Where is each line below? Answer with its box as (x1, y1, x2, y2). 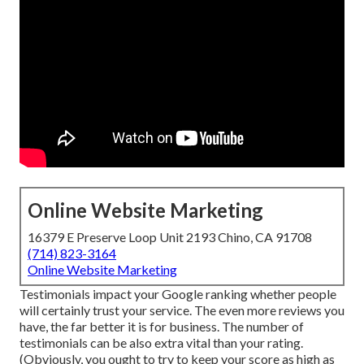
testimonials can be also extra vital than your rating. (19, 335, 303, 351)
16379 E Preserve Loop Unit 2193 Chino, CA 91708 (28, 229, 312, 245)
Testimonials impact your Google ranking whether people (19, 286, 336, 302)
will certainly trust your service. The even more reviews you (19, 302, 344, 318)
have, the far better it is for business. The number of (19, 318, 304, 335)
